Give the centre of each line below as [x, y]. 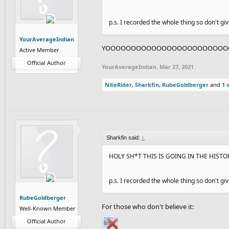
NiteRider [118, 84]
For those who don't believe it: [148, 206]
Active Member [39, 50]
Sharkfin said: [124, 137]
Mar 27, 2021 [177, 66]
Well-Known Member [48, 208]
